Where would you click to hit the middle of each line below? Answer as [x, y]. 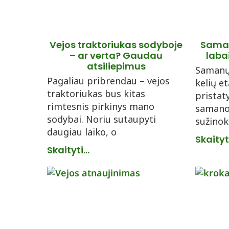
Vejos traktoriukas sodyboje [116, 45]
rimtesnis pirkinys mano [101, 106]
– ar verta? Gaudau [116, 55]
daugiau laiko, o [82, 132]
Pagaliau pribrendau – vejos [108, 81]
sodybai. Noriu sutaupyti [101, 119]
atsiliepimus [116, 66]
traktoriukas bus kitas [96, 94]
